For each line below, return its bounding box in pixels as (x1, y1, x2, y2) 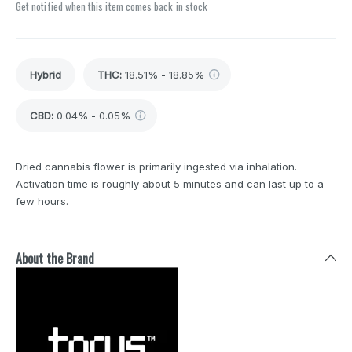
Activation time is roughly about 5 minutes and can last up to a (16, 178, 324, 191)
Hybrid (30, 68, 61, 82)
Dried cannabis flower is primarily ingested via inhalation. (16, 160, 297, 174)
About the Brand (16, 249, 94, 269)
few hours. (16, 195, 68, 208)
